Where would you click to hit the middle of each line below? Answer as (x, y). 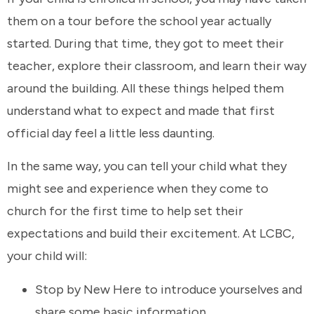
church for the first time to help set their (125, 211)
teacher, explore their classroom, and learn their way (157, 66)
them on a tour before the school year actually (139, 21)
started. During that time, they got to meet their (145, 43)
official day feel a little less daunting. (112, 133)
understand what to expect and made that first (141, 110)
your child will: (48, 256)
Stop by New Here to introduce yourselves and (169, 289)
